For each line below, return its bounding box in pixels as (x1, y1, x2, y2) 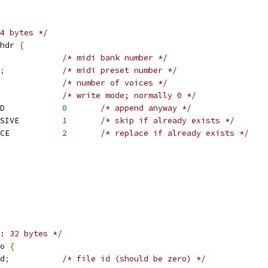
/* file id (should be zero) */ (62, 254, 206, 264)
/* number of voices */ (62, 78, 167, 88)
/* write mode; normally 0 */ (62, 90, 196, 100)
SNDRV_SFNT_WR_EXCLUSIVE (19, 115, 62, 126)
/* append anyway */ (100, 103, 191, 113)
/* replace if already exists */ (100, 128, 249, 138)
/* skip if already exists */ (100, 115, 234, 126)
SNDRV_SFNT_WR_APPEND (5, 103, 62, 113)
